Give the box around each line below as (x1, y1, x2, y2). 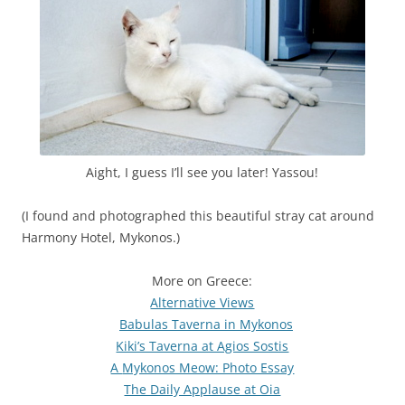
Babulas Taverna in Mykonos (119, 315, 293, 333)
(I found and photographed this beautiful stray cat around (22, 206, 374, 224)
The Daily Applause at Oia (124, 380, 281, 398)
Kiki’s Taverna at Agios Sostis (116, 336, 289, 354)
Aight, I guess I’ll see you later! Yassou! (86, 163, 319, 181)
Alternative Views (150, 293, 255, 311)
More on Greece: (152, 271, 253, 289)
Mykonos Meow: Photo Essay (122, 358, 295, 376)
